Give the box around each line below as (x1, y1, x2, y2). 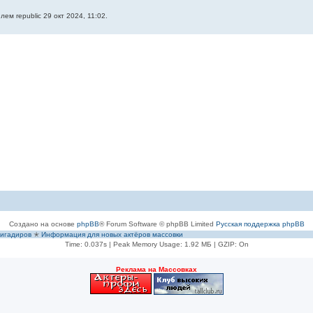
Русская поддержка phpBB (215, 219, 305, 228)
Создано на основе (8, 219, 77, 228)
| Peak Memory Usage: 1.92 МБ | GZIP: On (106, 240, 249, 248)
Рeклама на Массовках (116, 265, 197, 273)
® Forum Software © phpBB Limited (99, 219, 214, 228)
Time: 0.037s (64, 240, 107, 248)
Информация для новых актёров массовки (41, 230, 183, 238)
